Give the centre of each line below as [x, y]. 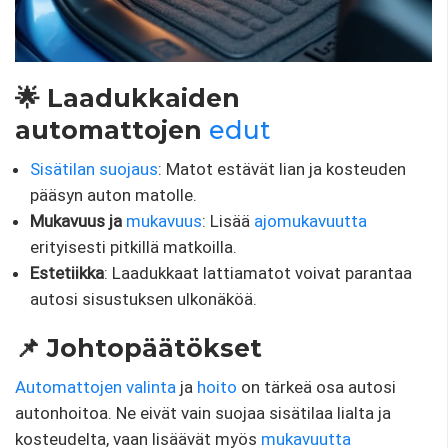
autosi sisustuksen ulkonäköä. [143, 299]
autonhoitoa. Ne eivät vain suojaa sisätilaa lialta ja [203, 413]
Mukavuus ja [78, 221]
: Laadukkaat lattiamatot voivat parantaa [258, 273]
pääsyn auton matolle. [113, 195]
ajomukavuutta [310, 221]
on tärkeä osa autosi [316, 387]
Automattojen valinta [95, 387]
